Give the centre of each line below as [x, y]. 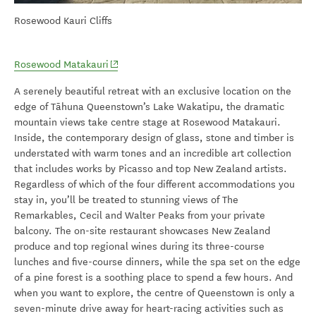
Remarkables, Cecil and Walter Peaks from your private [140, 216]
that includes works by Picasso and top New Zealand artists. [151, 169]
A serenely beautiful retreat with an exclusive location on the [153, 92]
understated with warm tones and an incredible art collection [153, 154]
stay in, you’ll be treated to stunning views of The [126, 200]
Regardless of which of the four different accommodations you [154, 185]
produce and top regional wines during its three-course [139, 247]
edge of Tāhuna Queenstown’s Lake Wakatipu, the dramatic [149, 107]
